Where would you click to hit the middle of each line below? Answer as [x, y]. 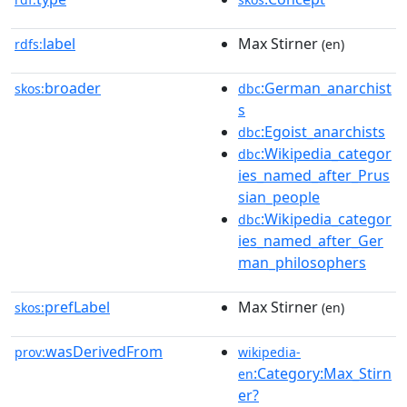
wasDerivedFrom [104, 352]
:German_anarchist [326, 88]
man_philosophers [302, 263]
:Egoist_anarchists [323, 132]
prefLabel [77, 307]
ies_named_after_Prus [314, 175]
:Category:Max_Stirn [323, 373]
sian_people [279, 197]
